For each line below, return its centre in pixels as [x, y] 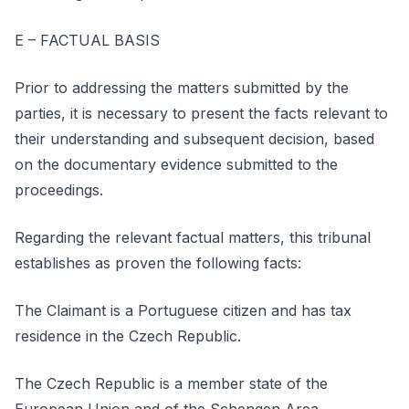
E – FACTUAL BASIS [87, 40]
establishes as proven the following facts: [158, 263]
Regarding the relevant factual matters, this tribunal [193, 237]
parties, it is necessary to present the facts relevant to [201, 113]
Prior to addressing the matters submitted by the [182, 88]
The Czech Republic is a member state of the [171, 383]
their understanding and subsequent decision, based [194, 139]
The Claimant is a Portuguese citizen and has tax [183, 310]
